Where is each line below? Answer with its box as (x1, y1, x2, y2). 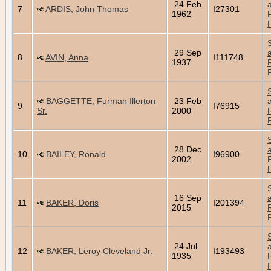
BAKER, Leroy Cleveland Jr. (46, 246, 152, 256)
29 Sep (172, 47, 201, 57)
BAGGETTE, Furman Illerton (46, 96, 155, 106)
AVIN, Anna (45, 52, 88, 62)
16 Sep (172, 192, 201, 203)
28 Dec (172, 144, 201, 154)
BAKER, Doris (46, 197, 99, 207)
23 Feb (172, 96, 201, 106)
